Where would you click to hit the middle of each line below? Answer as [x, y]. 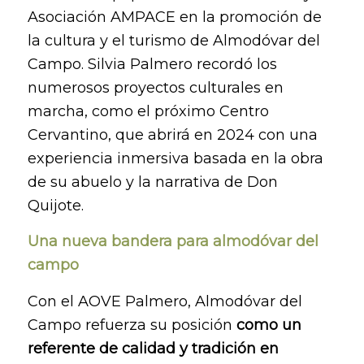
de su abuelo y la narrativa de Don [152, 182]
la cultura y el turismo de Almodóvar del [173, 41]
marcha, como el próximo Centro [148, 112]
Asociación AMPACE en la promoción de [174, 17]
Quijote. [55, 206]
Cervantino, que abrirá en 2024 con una [172, 135]
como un [269, 325]
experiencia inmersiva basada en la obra [175, 159]
